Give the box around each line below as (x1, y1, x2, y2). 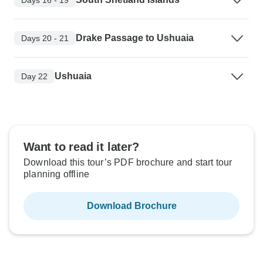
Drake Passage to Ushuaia (76, 33, 194, 43)
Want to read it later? (23, 140, 139, 154)
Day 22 (21, 71, 48, 81)
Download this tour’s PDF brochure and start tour (23, 157, 232, 168)
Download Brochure (86, 201, 177, 211)
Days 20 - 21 (21, 33, 69, 43)
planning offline (23, 169, 90, 180)
